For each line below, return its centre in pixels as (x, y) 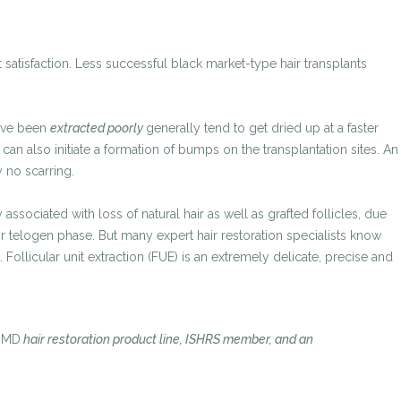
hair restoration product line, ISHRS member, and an (167, 339)
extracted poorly (98, 128)
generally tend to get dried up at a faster (262, 128)
